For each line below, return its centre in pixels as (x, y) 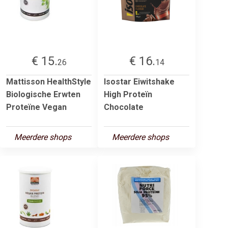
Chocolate (124, 107)
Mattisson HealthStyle (49, 81)
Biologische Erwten (43, 94)
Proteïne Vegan (36, 107)
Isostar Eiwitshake (139, 81)
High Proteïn (128, 94)
